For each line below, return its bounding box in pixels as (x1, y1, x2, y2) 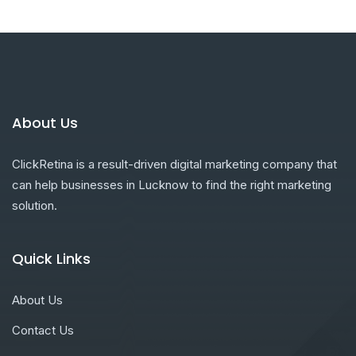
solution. (12, 198, 57, 214)
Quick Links (12, 249, 91, 269)
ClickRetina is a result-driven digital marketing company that (12, 157, 337, 172)
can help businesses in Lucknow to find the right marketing (12, 177, 331, 193)
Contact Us (12, 323, 74, 339)
